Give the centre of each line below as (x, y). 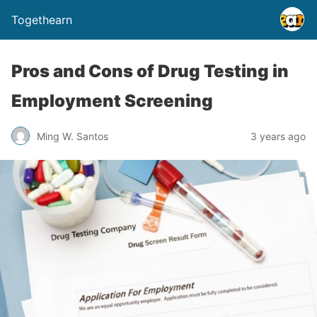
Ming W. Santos (73, 136)
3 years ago (278, 136)
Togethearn (42, 20)
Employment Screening (112, 101)
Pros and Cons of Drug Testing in (150, 71)
